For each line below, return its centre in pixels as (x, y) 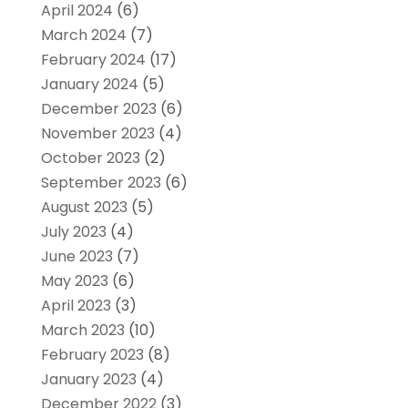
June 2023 (76, 257)
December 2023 (98, 109)
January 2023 (88, 380)
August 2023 (84, 208)
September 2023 (101, 183)
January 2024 (89, 85)
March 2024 (83, 36)
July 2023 (73, 232)
